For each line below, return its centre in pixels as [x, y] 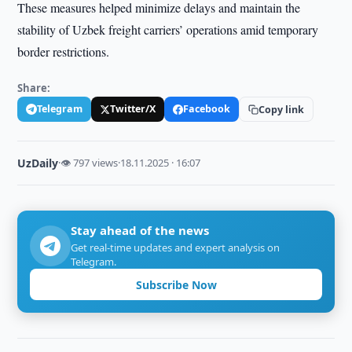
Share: [34, 88]
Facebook [207, 109]
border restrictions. [64, 51]
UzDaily [38, 163]
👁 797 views [90, 163]
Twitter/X [133, 109]
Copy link [282, 109]
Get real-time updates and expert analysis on [176, 247]
